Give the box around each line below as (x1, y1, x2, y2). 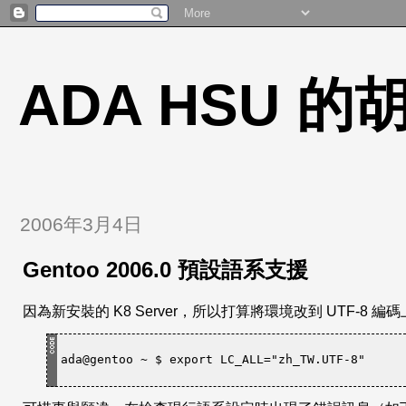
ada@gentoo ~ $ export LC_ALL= (60, 353, 271, 367)
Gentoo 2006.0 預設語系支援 (23, 256, 308, 282)
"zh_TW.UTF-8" (270, 353, 365, 367)
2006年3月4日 (20, 213, 142, 235)
